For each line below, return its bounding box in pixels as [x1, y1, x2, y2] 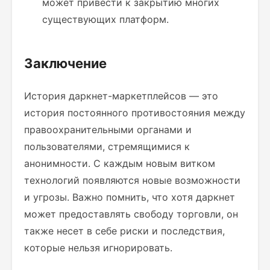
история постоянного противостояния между [24, 107, 245, 119]
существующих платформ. [42, 13, 169, 25]
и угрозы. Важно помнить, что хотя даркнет [24, 191, 235, 203]
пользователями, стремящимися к [24, 140, 190, 152]
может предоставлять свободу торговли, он [24, 208, 238, 220]
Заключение [24, 55, 107, 71]
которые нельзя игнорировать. [24, 242, 172, 254]
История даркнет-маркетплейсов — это [24, 90, 218, 102]
